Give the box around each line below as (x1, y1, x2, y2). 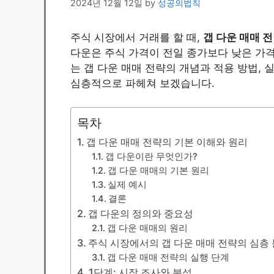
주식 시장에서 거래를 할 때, (70, 31, 203, 44)
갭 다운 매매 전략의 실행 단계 (107, 251, 230, 263)
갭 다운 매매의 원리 (107, 222, 188, 234)
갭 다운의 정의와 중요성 (88, 207, 194, 220)
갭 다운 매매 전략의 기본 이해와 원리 (86, 135, 248, 148)
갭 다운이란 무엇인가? (105, 150, 198, 162)
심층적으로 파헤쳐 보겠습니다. (70, 77, 215, 90)
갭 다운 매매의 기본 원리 (108, 165, 210, 176)
